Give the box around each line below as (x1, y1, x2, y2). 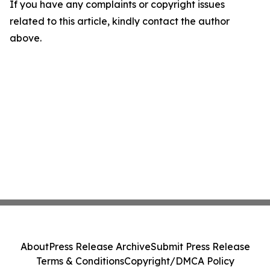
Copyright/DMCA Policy (124, 255, 234, 267)
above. (10, 32, 42, 45)
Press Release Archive (48, 240, 151, 253)
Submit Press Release (150, 240, 250, 253)
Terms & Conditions (36, 255, 124, 267)
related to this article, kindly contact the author (10, 15, 230, 28)
